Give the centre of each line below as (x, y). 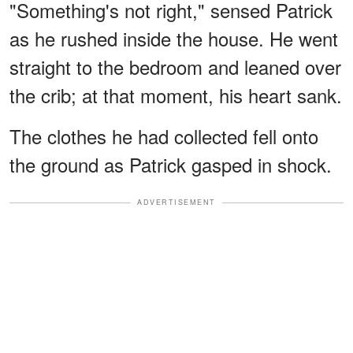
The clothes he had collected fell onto (164, 136)
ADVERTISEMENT (176, 203)
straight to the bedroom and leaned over (175, 67)
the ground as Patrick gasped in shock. (171, 165)
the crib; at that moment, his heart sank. (176, 95)
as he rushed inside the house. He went (174, 39)
